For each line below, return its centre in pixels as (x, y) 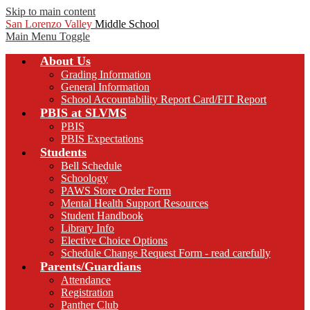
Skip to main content (51, 11)
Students (63, 152)
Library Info (88, 228)
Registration (87, 292)
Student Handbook (102, 216)
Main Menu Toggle (48, 36)
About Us (65, 61)
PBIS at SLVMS (83, 113)
